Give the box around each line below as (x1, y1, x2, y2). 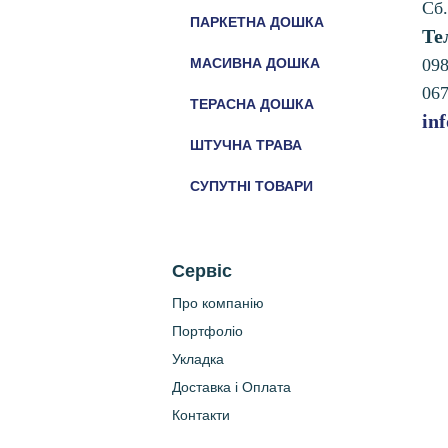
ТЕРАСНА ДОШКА (190, 96, 314, 112)
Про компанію (172, 295, 264, 311)
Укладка (172, 351, 224, 367)
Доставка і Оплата (172, 379, 291, 395)
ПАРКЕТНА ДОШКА (190, 14, 324, 30)
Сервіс (172, 261, 232, 281)
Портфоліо (172, 323, 243, 339)
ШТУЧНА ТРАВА (190, 137, 302, 153)
